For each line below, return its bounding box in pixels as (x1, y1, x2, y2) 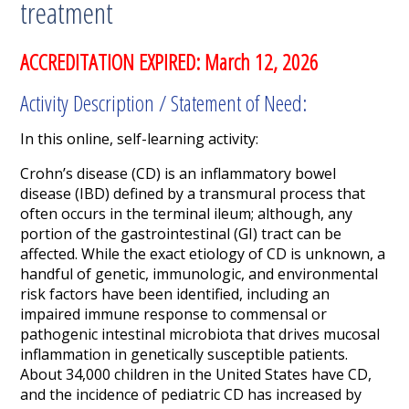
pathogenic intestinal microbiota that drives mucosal (20, 324, 381, 345)
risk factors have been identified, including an (20, 284, 330, 305)
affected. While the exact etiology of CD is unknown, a (20, 244, 386, 265)
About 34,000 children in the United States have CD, (20, 364, 372, 385)
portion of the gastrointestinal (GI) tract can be (20, 224, 342, 245)
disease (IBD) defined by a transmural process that (20, 184, 366, 204)
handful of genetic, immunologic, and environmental (20, 264, 379, 285)
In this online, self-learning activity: (20, 129, 259, 150)
